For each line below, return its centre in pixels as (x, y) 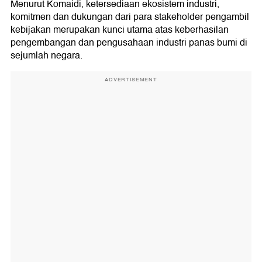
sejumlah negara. (46, 56)
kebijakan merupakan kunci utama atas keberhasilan (120, 30)
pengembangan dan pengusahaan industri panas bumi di (129, 43)
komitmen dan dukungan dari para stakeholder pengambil (130, 17)
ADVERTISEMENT (131, 80)
